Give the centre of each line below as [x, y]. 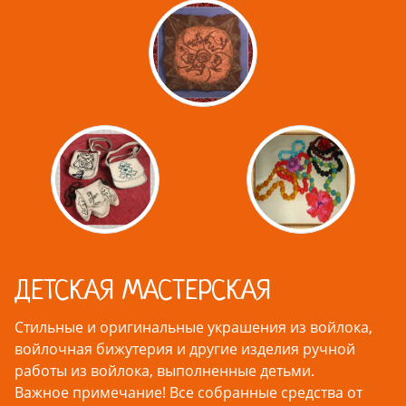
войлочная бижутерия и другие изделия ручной [185, 349]
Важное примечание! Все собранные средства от [188, 393]
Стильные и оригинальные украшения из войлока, [193, 328]
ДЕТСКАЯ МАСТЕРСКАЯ [143, 292]
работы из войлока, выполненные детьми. [164, 371]
